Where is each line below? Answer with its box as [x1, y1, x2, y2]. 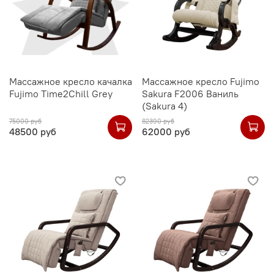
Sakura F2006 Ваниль [142, 87, 239, 100]
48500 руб [9, 125, 56, 138]
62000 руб [142, 125, 190, 138]
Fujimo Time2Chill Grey [9, 87, 113, 100]
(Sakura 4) [142, 100, 187, 113]
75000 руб [9, 116, 42, 125]
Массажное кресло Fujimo [142, 75, 259, 88]
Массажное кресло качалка [9, 75, 132, 88]
